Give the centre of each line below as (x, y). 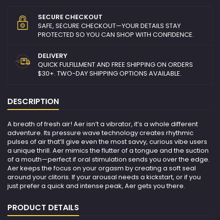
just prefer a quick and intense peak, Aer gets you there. (96, 186)
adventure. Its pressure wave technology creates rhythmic (100, 133)
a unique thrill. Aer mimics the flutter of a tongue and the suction (108, 151)
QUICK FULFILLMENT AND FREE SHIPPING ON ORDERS (115, 65)
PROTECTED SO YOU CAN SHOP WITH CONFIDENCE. (116, 35)
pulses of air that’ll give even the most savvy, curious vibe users (107, 142)
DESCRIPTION (33, 102)
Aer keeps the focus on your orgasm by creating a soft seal (102, 168)
